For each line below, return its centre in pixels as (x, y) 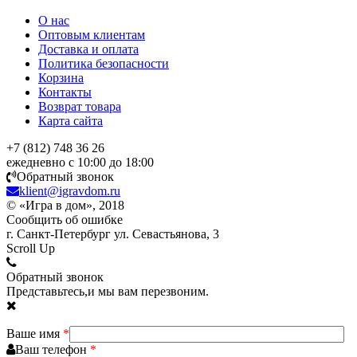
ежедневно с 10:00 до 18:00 (80, 162)
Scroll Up (31, 248)
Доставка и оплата (88, 49)
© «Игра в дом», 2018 (65, 205)
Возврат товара (80, 106)
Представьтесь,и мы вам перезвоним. (108, 291)
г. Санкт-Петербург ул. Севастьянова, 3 (113, 234)
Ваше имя (35, 333)
